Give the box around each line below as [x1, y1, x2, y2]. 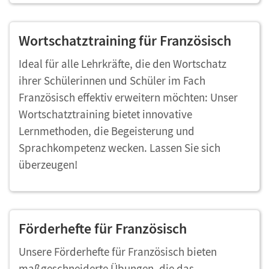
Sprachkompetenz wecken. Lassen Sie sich [19, 141, 220, 155]
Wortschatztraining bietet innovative [19, 107, 192, 121]
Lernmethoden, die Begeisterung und [19, 124, 195, 138]
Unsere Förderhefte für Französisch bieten [19, 244, 217, 259]
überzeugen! [19, 157, 77, 172]
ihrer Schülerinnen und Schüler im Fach [19, 73, 205, 88]
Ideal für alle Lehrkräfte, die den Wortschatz [19, 56, 226, 71]
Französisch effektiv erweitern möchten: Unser [19, 90, 238, 104]
